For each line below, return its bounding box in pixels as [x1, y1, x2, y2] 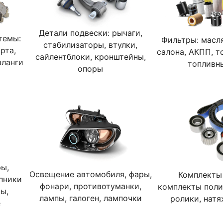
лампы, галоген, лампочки [39, 193, 142, 203]
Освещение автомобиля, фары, [29, 169, 152, 179]
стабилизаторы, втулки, [43, 40, 138, 50]
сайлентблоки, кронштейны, [35, 52, 146, 62]
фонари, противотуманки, [39, 181, 141, 191]
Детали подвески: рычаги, [38, 28, 142, 38]
